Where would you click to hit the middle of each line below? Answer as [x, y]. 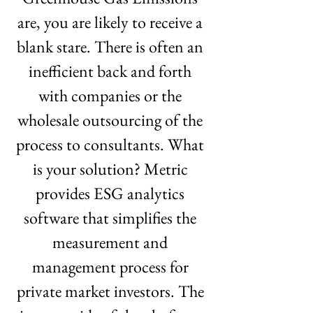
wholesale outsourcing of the [112, 120]
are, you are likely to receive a [112, 22]
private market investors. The [112, 291]
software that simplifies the [112, 218]
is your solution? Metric [112, 169]
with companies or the [112, 95]
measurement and [112, 242]
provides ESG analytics [112, 193]
